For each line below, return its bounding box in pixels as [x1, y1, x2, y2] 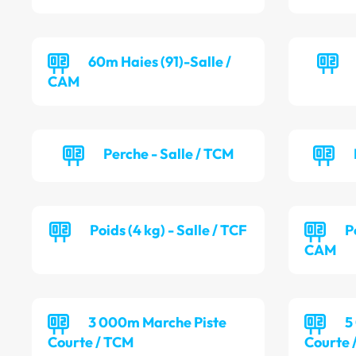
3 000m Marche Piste [88, 313, 226, 332]
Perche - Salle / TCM [103, 145, 234, 164]
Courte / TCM [48, 333, 133, 352]
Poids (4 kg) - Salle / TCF [90, 221, 248, 240]
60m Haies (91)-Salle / [88, 52, 231, 72]
